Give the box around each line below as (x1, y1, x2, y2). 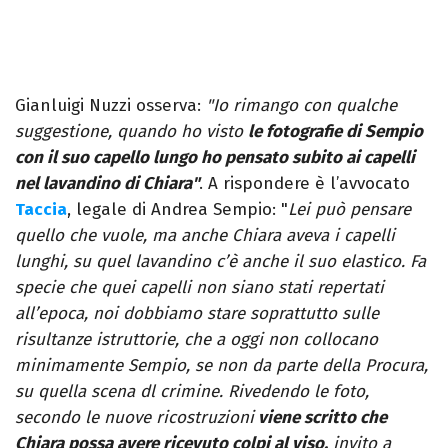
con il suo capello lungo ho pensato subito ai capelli (15, 147, 415, 169)
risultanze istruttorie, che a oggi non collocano (15, 329, 378, 351)
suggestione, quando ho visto (15, 121, 248, 143)
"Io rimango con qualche (201, 95, 397, 117)
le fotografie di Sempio (248, 121, 423, 143)
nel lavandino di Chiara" (15, 173, 199, 195)
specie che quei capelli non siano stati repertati (15, 277, 384, 299)
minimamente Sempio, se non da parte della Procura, (15, 355, 428, 377)
